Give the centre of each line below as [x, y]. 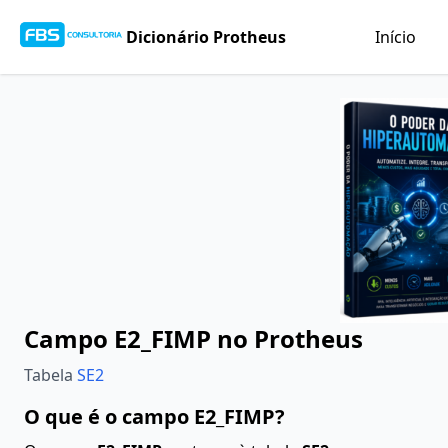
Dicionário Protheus [206, 37]
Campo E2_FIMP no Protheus [193, 338]
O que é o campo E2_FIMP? [154, 416]
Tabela [50, 375]
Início [395, 37]
